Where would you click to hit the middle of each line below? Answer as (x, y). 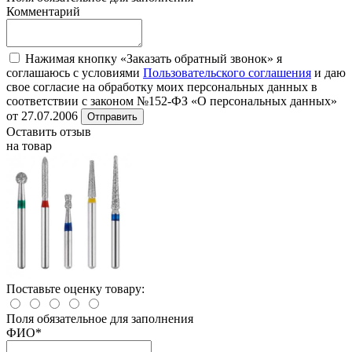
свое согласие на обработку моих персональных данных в (162, 86)
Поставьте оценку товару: (75, 288)
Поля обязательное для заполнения (100, 318)
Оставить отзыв (49, 131)
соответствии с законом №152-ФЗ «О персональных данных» (172, 101)
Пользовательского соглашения (227, 72)
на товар (29, 145)
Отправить (112, 116)
